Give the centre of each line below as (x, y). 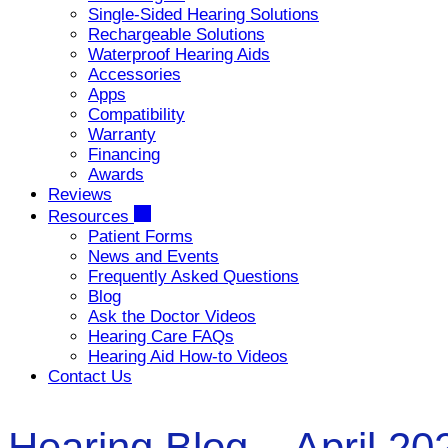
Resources (91, 216)
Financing (124, 154)
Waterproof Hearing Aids (179, 54)
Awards (116, 174)
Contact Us (90, 376)
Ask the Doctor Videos (172, 316)
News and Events (153, 256)
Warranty (122, 134)
